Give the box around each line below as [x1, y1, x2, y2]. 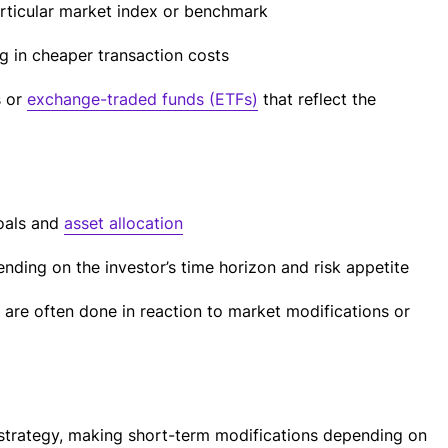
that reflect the [258, 89, 376, 109]
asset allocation [64, 213, 183, 233]
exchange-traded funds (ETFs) [27, 89, 258, 109]
